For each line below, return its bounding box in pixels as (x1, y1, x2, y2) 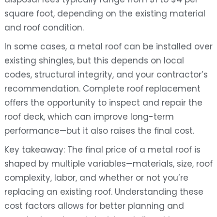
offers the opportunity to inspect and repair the (4, 97, 202, 109)
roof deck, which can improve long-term (4, 111, 174, 123)
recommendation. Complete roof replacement (4, 83, 201, 95)
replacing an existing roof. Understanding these (4, 186, 203, 198)
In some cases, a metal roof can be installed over (4, 41, 213, 53)
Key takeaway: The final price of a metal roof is (4, 144, 201, 156)
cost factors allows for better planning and (4, 200, 184, 212)
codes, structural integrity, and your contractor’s (4, 69, 208, 81)
